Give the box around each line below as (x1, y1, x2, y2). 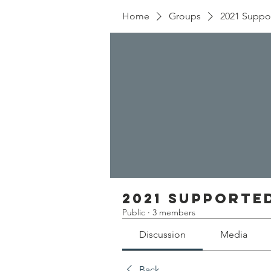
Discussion (139, 229, 186, 240)
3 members (152, 207, 195, 218)
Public (122, 207, 145, 218)
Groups (169, 10, 201, 22)
